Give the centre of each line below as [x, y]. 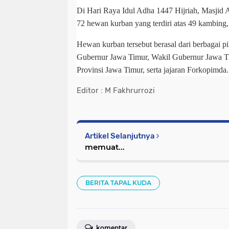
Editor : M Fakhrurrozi [116, 91]
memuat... [105, 147]
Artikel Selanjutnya [121, 136]
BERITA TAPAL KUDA [118, 183]
